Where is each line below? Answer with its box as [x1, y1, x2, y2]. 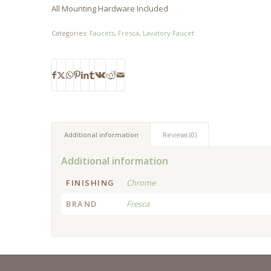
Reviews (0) [163, 130, 197, 140]
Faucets [90, 28, 115, 38]
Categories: [51, 28, 90, 38]
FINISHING [66, 177, 115, 189]
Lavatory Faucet [143, 28, 195, 38]
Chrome [126, 177, 156, 189]
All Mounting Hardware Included [51, 3, 169, 14]
